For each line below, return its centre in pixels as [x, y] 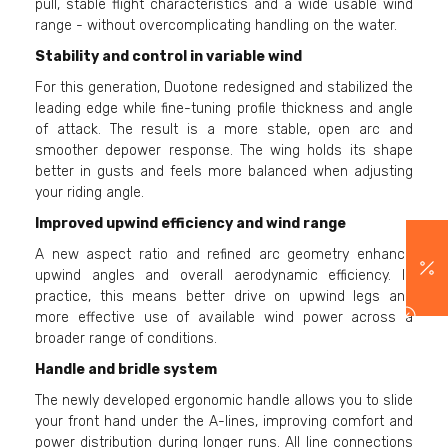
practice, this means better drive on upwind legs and [224, 297]
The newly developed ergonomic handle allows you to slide [224, 401]
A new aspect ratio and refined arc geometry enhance [224, 255]
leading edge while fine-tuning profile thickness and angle [224, 109]
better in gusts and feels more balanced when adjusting [224, 172]
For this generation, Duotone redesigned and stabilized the [224, 88]
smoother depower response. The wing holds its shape [224, 151]
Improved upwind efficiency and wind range [190, 224]
